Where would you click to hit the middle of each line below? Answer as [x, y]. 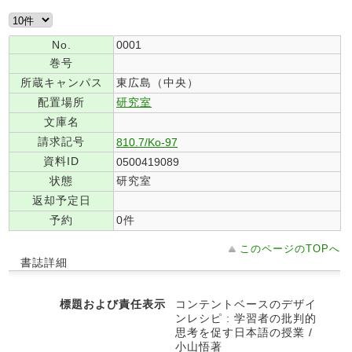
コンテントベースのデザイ [246, 304]
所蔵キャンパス [61, 82]
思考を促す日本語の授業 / [244, 332]
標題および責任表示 [113, 304]
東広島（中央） [158, 82]
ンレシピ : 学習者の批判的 [246, 318]
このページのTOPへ [290, 249]
